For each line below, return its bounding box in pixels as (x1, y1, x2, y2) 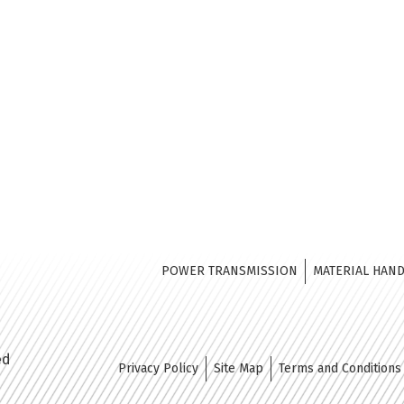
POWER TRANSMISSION (161, 263, 298, 279)
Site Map (213, 361, 263, 376)
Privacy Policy (117, 361, 198, 376)
